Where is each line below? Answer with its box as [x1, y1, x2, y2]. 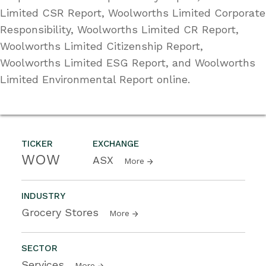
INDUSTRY [21, 190, 65, 201]
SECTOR [21, 242, 58, 254]
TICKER [21, 138, 53, 149]
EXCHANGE [93, 138, 139, 149]
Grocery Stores [21, 205, 102, 218]
